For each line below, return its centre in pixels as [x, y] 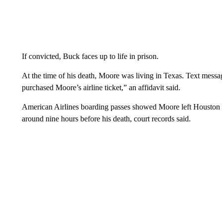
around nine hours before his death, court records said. [106, 119]
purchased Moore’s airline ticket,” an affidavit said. [101, 87]
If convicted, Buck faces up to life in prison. [90, 56]
